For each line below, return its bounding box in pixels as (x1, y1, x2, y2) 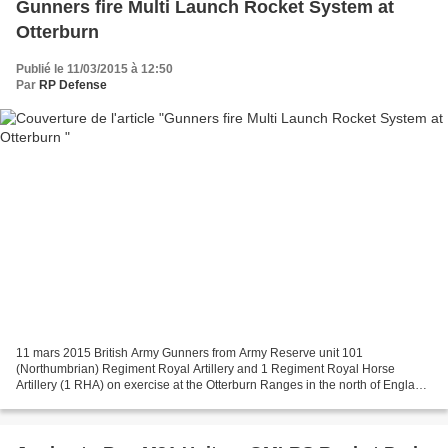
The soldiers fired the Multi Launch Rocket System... (16, 393, 296, 408)
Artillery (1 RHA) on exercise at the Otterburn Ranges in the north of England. (16, 377, 432, 392)
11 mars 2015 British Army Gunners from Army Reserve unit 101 (16, 345, 363, 360)
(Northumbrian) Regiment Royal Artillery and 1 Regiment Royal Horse (16, 361, 395, 376)
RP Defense (39, 78, 107, 93)
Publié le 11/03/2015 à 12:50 (16, 62, 173, 77)
